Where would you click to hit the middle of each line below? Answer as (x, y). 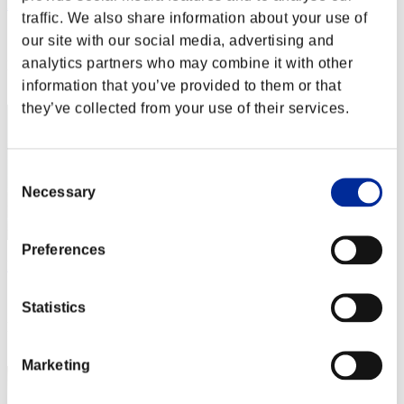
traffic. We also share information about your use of (194, 18)
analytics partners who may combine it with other (187, 63)
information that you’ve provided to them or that (181, 86)
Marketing (56, 365)
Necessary (59, 192)
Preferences (64, 250)
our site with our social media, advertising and (178, 41)
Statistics (54, 308)
